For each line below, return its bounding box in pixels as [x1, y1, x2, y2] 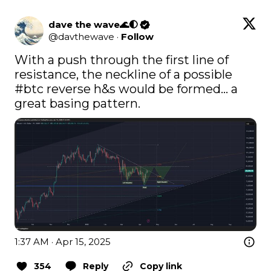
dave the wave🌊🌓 [48, 18, 138, 30]
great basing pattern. [15, 96, 140, 111]
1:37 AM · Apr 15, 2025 [15, 236, 111, 248]
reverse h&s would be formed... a [44, 81, 238, 96]
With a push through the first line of [15, 52, 229, 67]
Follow [121, 30, 154, 42]
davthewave [58, 30, 114, 42]
